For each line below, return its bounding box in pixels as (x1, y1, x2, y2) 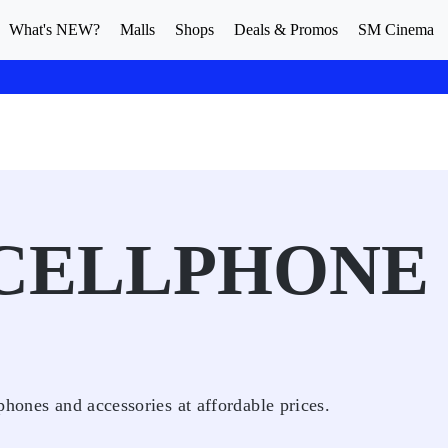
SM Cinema (358, 21, 434, 38)
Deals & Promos (234, 21, 338, 38)
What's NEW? (9, 21, 100, 38)
